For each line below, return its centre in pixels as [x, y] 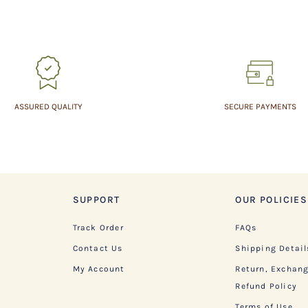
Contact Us [98, 248]
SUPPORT [96, 199]
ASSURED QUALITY [48, 106]
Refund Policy [266, 286]
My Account [99, 268]
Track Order [98, 227]
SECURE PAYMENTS [260, 106]
